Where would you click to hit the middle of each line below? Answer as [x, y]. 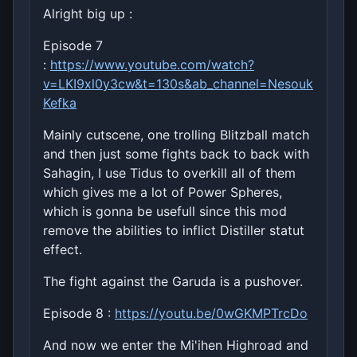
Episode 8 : [79, 313]
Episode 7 [73, 45]
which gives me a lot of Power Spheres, [163, 192]
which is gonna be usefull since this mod [165, 211]
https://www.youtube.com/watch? [152, 64]
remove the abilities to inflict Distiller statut [174, 230]
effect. [63, 249]
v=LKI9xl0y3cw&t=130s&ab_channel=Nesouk [178, 83]
